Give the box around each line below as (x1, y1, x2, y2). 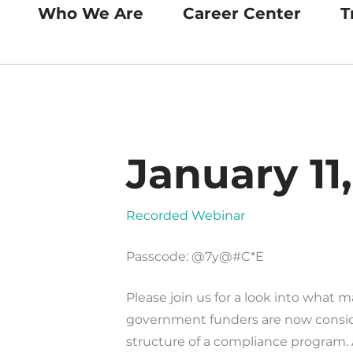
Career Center (182, 4, 301, 23)
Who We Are (37, 4, 143, 23)
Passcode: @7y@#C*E (125, 249, 264, 265)
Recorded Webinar (125, 208, 245, 224)
